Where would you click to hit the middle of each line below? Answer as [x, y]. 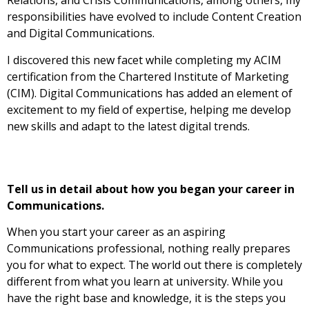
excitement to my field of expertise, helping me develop [149, 109]
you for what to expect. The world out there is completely [154, 265]
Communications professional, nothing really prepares [149, 249]
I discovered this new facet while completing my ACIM [144, 60]
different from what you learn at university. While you [145, 282]
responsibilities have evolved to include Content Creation [154, 17]
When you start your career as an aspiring [116, 232]
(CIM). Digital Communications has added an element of [150, 93]
